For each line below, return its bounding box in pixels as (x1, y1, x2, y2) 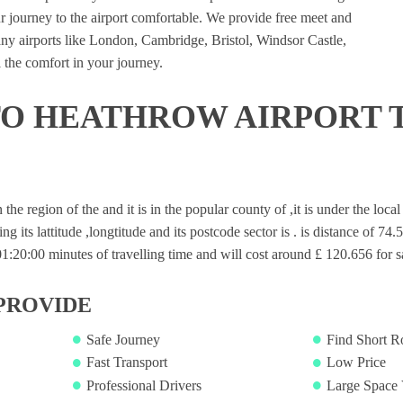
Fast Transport (86, 354, 167, 371)
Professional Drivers (86, 377, 201, 393)
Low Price (326, 354, 386, 371)
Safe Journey (86, 332, 160, 347)
